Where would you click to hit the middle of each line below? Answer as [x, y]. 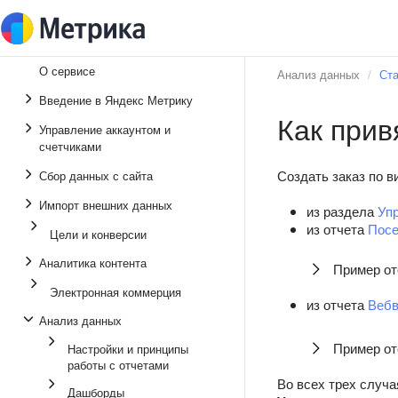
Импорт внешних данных [106, 205]
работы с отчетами [118, 365]
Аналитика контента [93, 263]
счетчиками [70, 146]
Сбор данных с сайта [96, 175]
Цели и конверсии [98, 234]
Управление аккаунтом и [105, 129]
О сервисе [67, 71]
